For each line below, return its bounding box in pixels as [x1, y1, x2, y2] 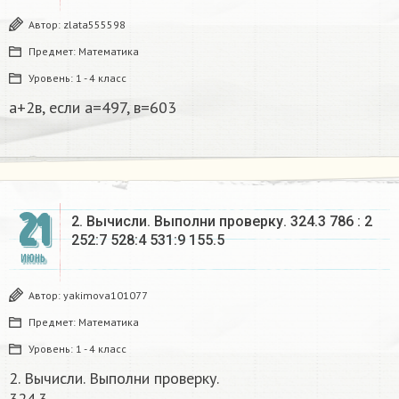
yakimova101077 [63, 288, 148, 302]
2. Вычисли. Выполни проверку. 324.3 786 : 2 [71, 212, 372, 230]
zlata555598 [63, 17, 126, 31]
